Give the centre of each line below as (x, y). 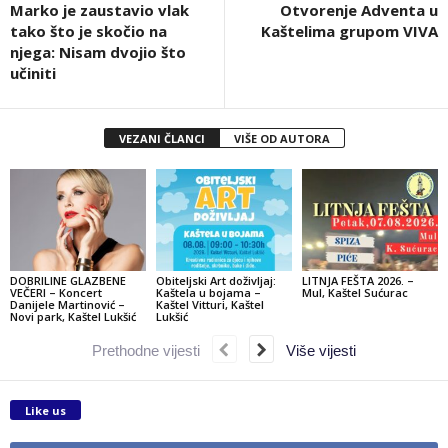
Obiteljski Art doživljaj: (215, 280)
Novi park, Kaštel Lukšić (73, 316)
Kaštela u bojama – (208, 292)
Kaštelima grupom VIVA (349, 30)
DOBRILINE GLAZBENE (68, 280)
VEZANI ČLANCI (161, 138)
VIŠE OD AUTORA (281, 138)
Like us (45, 411)
